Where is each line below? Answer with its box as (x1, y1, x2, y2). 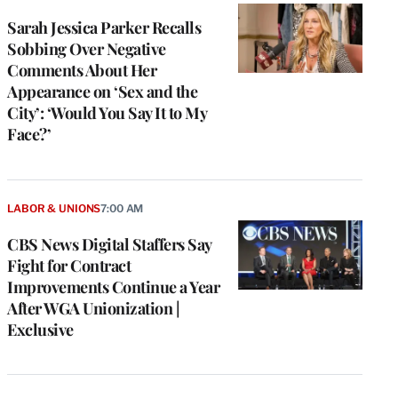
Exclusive (7, 318, 74, 340)
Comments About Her (7, 59, 156, 81)
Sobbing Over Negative (7, 37, 166, 60)
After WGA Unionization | (7, 297, 179, 319)
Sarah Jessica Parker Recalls (7, 16, 201, 38)
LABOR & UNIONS (7, 201, 101, 215)
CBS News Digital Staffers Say (7, 233, 211, 255)
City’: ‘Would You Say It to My (7, 101, 206, 123)
